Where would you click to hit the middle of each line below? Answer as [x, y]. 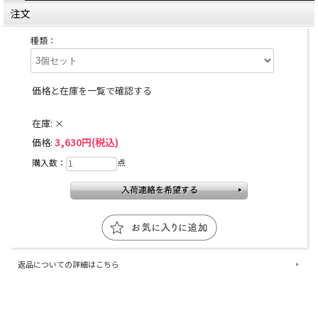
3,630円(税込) [87, 142]
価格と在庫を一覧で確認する [92, 91]
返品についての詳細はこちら [68, 264]
